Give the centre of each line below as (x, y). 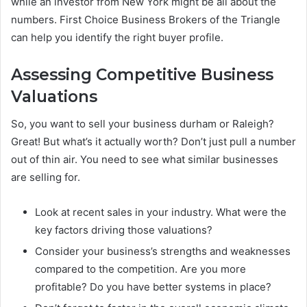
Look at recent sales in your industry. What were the (161, 212)
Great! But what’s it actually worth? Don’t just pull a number (153, 142)
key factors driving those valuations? (124, 230)
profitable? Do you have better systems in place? (153, 287)
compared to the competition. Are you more (140, 269)
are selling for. (46, 177)
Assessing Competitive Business (142, 74)
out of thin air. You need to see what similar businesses (145, 160)
